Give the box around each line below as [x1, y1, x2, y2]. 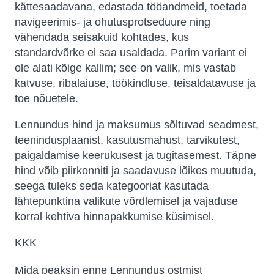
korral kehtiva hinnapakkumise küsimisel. [15, 210, 214, 223]
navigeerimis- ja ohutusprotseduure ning [15, 16, 210, 29]
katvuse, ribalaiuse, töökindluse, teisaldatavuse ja [15, 77, 256, 90]
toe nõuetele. [15, 92, 78, 105]
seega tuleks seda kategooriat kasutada [15, 180, 209, 193]
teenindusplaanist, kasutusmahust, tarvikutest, [15, 134, 240, 147]
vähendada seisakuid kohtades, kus [15, 31, 189, 44]
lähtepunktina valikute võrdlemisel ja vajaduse [15, 195, 238, 208]
